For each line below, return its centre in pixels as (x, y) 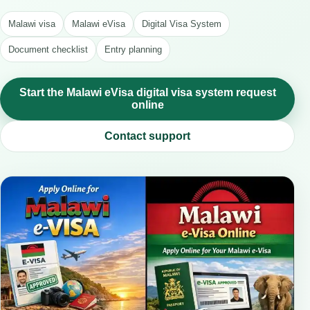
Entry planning (133, 49)
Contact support (147, 136)
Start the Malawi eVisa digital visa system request (147, 92)
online (147, 105)
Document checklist (48, 49)
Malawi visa (32, 24)
